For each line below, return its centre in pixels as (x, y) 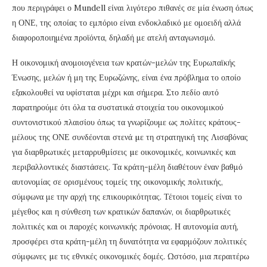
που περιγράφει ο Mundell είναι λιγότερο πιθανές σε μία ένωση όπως (133, 8)
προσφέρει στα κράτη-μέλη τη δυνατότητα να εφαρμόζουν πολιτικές (129, 242)
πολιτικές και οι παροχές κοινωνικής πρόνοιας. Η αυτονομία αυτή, (125, 227)
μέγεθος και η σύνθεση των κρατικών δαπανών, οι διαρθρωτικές (121, 212)
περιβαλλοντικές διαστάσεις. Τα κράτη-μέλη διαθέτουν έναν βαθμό (127, 167)
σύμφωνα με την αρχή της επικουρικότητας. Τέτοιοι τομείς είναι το (127, 197)
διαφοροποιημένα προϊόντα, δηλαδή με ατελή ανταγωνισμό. (114, 38)
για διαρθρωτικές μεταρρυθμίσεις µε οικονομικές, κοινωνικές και (124, 152)
